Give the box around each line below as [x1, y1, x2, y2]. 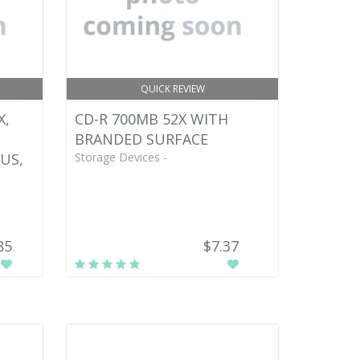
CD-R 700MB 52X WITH [75, 109, 229, 129]
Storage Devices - [75, 149, 168, 165]
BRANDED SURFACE [75, 129, 209, 149]
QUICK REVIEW [140, 82, 205, 96]
